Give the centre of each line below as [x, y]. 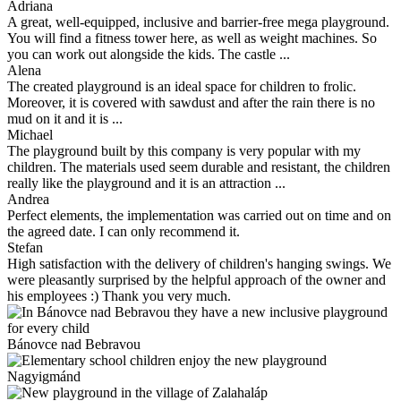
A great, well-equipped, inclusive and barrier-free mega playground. [198, 21]
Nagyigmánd [44, 376]
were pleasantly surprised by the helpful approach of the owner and [196, 279]
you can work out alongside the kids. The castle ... [149, 54]
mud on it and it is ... [65, 118]
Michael [30, 134]
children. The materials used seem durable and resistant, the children [199, 166]
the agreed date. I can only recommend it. [124, 231]
